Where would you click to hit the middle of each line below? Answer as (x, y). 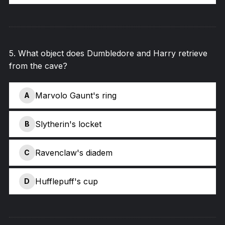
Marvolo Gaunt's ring (76, 95)
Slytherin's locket (68, 124)
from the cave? (38, 66)
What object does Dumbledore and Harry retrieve (113, 53)
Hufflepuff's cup (66, 181)
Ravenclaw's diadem (74, 152)
